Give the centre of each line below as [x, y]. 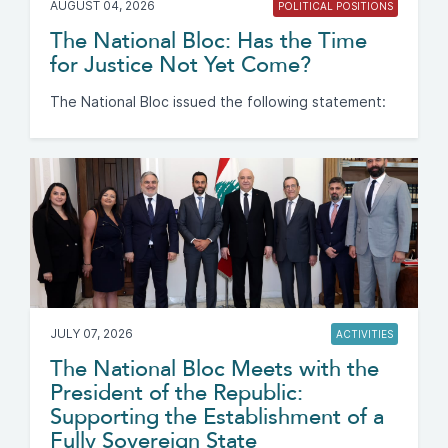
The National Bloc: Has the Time [208, 40]
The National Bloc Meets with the [214, 368]
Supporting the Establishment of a [217, 416]
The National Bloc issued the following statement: [218, 101]
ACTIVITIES [364, 333]
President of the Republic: [176, 392]
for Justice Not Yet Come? [180, 64]
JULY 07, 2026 [91, 333]
